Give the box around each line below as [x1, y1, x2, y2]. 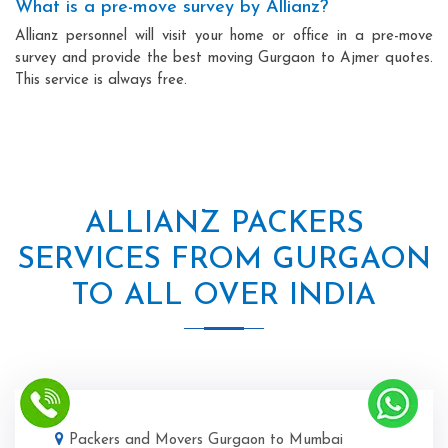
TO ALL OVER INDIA [72, 280, 376, 312]
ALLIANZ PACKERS [84, 208, 364, 240]
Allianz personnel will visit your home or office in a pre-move [15, 28, 433, 44]
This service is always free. [15, 72, 187, 88]
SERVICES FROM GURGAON [17, 244, 431, 276]
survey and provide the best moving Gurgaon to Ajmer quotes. [15, 50, 433, 66]
